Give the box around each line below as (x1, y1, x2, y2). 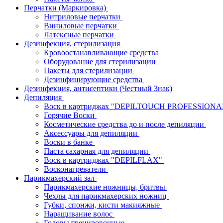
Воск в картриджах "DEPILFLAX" (44, 156, 164, 164)
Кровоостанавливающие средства (44, 48, 161, 57)
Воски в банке (44, 138, 95, 146)
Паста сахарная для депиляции (44, 147, 150, 155)
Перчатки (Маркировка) (24, 3, 108, 12)
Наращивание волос (44, 210, 114, 218)
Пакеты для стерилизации (44, 66, 134, 75)
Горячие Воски (44, 111, 97, 119)
